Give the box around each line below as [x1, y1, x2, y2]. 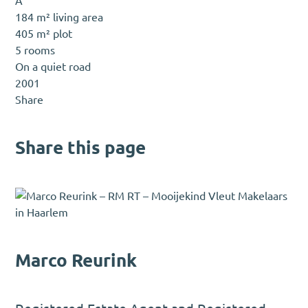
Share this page [15, 137, 146, 158]
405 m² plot [15, 27, 73, 40]
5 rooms [15, 43, 56, 56]
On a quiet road [15, 60, 91, 73]
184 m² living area [15, 10, 104, 23]
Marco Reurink [15, 250, 137, 270]
